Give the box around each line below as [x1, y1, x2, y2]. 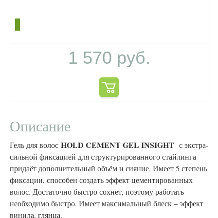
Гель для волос [10, 140, 61, 150]
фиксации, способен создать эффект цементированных [10, 175, 193, 185]
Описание [10, 116, 71, 135]
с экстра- [179, 140, 208, 150]
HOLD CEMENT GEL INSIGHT [61, 139, 179, 150]
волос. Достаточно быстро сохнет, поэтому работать [10, 186, 184, 197]
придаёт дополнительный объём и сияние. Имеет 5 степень [10, 163, 207, 173]
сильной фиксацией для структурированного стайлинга [10, 151, 196, 162]
